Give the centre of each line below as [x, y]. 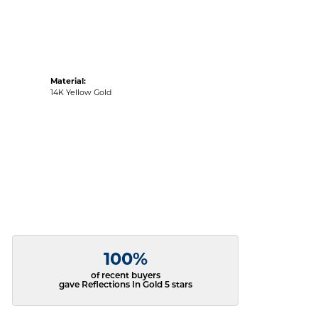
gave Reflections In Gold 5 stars [125, 286]
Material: [68, 82]
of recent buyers [125, 276]
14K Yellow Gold [81, 94]
